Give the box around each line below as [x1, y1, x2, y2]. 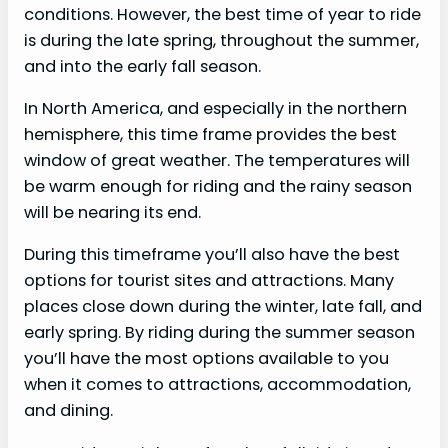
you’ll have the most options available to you [24, 347, 389, 371]
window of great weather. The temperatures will [24, 149, 410, 173]
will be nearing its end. [24, 201, 201, 225]
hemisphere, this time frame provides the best [24, 123, 397, 147]
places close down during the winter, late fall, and [24, 295, 422, 319]
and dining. [24, 399, 113, 423]
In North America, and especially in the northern [24, 97, 407, 121]
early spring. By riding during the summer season [24, 321, 415, 345]
